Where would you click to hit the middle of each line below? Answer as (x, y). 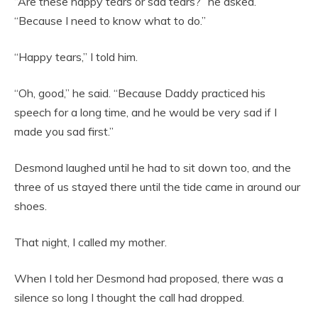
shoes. (31, 206)
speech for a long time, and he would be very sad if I (146, 113)
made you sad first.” (64, 132)
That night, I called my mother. (91, 242)
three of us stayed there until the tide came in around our (157, 187)
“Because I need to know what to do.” (110, 21)
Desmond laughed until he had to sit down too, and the (153, 168)
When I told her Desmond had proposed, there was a (149, 279)
